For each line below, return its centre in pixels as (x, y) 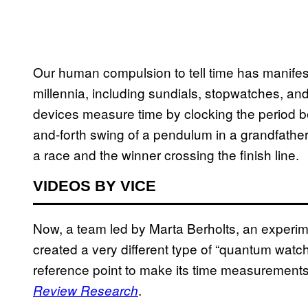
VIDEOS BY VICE (95, 186)
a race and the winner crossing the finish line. (168, 155)
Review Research (86, 290)
